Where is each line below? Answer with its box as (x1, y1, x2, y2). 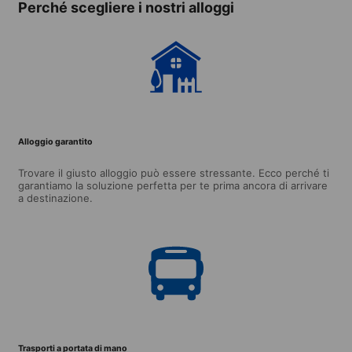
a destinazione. (18, 191, 93, 204)
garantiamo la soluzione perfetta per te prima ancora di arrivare (18, 178, 328, 192)
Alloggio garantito (18, 136, 93, 147)
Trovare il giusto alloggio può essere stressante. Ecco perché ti (18, 166, 329, 179)
